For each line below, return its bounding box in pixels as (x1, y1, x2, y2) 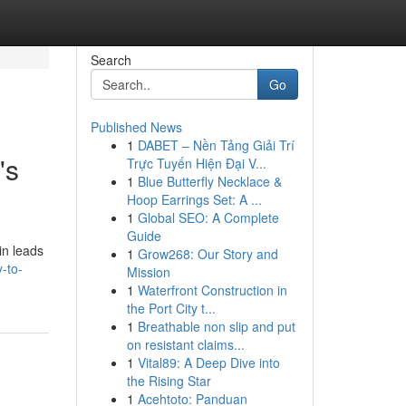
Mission (126, 263, 170, 281)
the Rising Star (126, 372, 211, 390)
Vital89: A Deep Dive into (137, 353, 280, 372)
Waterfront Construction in (137, 281, 287, 299)
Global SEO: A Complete (137, 208, 279, 227)
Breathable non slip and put (137, 317, 295, 335)
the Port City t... (126, 299, 216, 317)
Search (90, 51, 131, 69)
